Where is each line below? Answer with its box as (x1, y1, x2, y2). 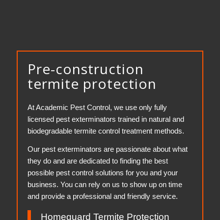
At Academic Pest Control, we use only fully (27, 103, 167, 112)
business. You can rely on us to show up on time (27, 180, 182, 189)
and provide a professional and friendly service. (27, 192, 178, 200)
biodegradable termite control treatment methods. (27, 127, 184, 136)
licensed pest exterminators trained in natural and (27, 115, 184, 124)
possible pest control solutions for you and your (27, 168, 178, 177)
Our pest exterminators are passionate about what (27, 145, 188, 153)
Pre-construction (27, 59, 144, 78)
